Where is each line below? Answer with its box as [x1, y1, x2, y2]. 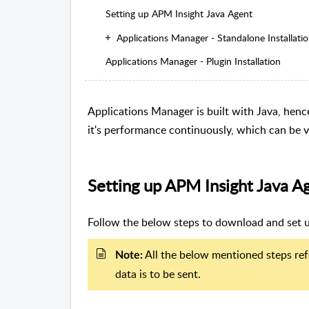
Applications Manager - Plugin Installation [105, 54, 281, 68]
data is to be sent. [115, 266, 201, 281]
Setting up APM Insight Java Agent [105, 7, 252, 21]
